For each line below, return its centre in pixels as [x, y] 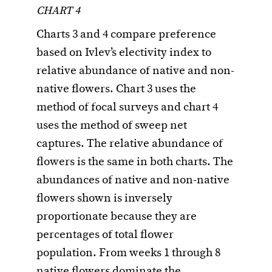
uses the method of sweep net [112, 125]
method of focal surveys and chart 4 [127, 107]
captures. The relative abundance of [130, 144]
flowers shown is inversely [104, 198]
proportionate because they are [117, 216]
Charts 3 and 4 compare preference [126, 34]
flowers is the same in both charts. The [135, 162]
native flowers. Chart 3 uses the [116, 89]
